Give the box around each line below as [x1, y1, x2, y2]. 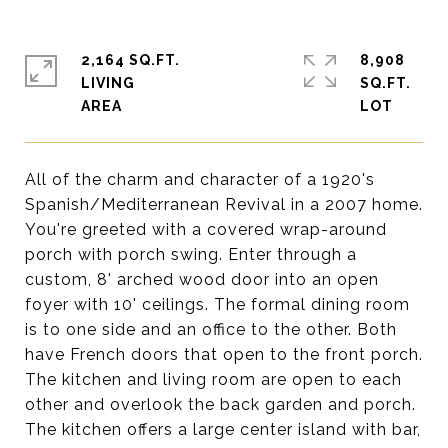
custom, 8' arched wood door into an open [25, 270, 379, 289]
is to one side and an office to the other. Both [25, 320, 397, 339]
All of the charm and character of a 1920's [25, 170, 375, 189]
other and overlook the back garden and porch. [25, 395, 416, 414]
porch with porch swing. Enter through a [25, 245, 357, 264]
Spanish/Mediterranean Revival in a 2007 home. [25, 195, 423, 214]
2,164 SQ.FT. [81, 52, 180, 68]
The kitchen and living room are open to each [25, 370, 402, 389]
